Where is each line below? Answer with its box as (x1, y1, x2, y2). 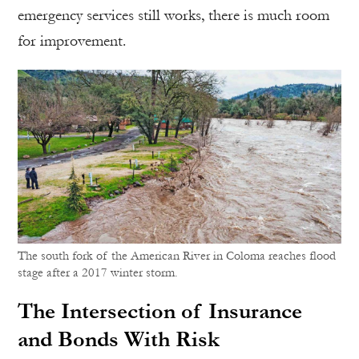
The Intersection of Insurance (18, 298, 302, 324)
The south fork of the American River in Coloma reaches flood (18, 248, 336, 263)
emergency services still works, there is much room (18, 6, 329, 24)
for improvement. (18, 31, 126, 50)
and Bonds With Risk (18, 326, 220, 352)
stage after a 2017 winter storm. (18, 264, 178, 280)
